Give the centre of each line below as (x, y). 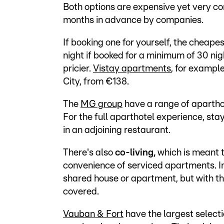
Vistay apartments (132, 69)
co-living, (136, 153)
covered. (81, 192)
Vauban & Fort (93, 214)
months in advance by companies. (133, 20)
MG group (101, 104)
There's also (89, 153)
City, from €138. (96, 82)
